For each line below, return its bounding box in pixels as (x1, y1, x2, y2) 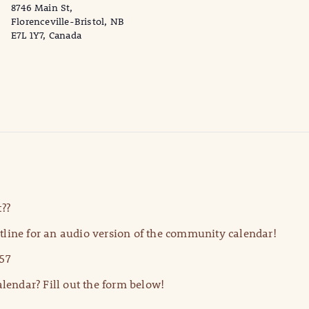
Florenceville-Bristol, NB (11, 15, 124, 28)
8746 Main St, (11, 1, 73, 14)
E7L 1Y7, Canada (11, 29, 81, 42)
